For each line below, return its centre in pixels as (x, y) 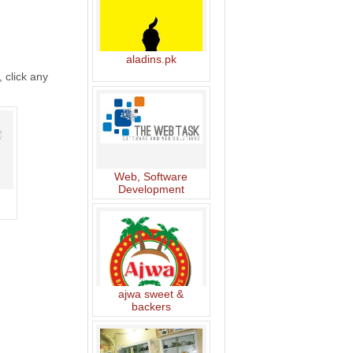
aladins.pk (151, 59)
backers (151, 306)
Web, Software (151, 176)
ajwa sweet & (151, 294)
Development (151, 189)
